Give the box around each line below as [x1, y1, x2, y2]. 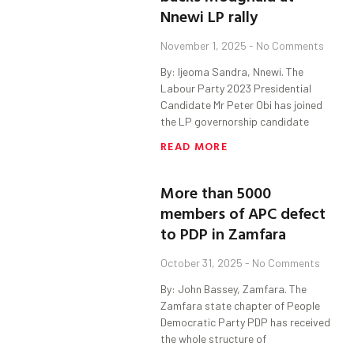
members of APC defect [160, 201, 326, 225]
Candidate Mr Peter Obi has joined [160, 98, 323, 112]
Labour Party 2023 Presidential [160, 81, 312, 96]
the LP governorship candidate [160, 115, 310, 129]
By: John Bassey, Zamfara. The [160, 282, 307, 296]
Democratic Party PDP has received [160, 315, 331, 330]
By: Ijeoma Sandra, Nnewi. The [160, 65, 304, 79]
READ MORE [160, 137, 228, 155]
